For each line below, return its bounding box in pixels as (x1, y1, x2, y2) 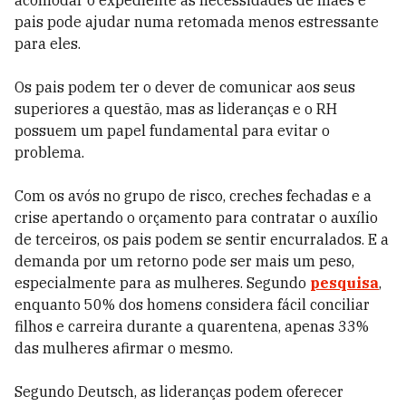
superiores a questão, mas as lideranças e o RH (14, 100, 337, 118)
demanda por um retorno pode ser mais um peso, (14, 252, 354, 270)
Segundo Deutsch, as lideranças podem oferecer (14, 382, 343, 401)
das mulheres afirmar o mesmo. (14, 339, 233, 357)
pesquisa (310, 274, 379, 292)
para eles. (14, 34, 81, 53)
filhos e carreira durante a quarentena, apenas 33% (14, 317, 369, 335)
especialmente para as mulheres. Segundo (14, 274, 310, 292)
